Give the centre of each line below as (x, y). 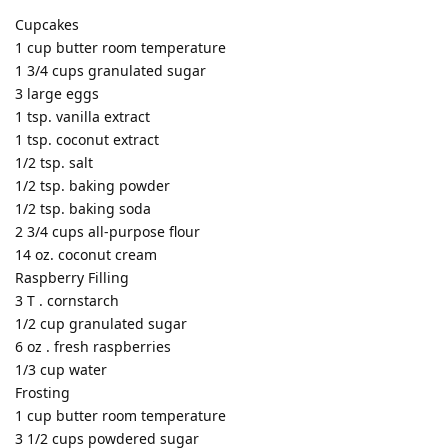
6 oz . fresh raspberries (93, 346)
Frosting (42, 392)
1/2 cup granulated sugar (101, 323)
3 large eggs (57, 93)
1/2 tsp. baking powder (92, 185)
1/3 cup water (61, 369)
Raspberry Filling (72, 277)
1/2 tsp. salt (54, 162)
